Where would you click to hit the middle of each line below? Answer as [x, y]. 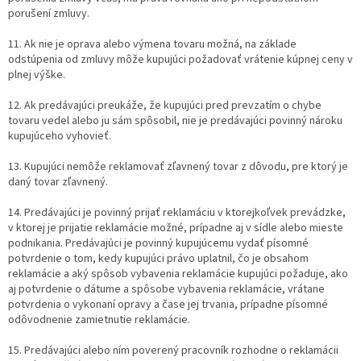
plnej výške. [37, 75]
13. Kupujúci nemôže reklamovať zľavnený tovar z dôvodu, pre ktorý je [178, 167]
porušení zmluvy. [49, 14]
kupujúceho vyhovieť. [60, 137]
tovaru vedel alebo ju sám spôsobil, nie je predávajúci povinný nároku [175, 121]
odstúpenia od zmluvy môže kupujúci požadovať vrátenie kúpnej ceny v [180, 60]
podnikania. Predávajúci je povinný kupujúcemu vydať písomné [158, 244]
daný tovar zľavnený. [58, 183]
